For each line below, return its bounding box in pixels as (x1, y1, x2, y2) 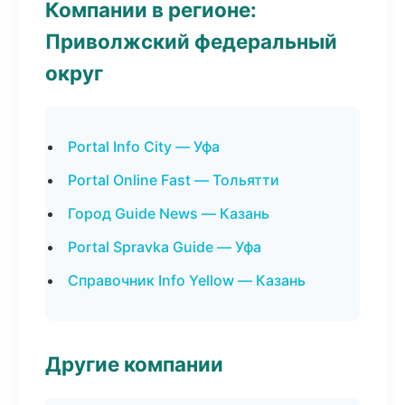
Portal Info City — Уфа (68, 137, 220, 155)
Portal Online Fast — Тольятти (68, 171, 279, 189)
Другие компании (45, 352, 223, 376)
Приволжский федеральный (45, 29, 337, 53)
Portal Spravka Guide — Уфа (68, 238, 261, 256)
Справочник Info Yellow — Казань (68, 271, 306, 289)
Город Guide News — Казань (68, 204, 269, 222)
